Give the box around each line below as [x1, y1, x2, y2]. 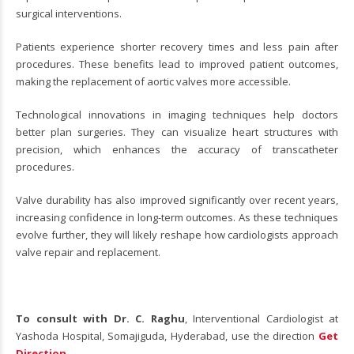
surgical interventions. [16, 6, 122, 21]
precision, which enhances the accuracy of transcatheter [16, 141, 338, 156]
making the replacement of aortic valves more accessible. [16, 73, 291, 88]
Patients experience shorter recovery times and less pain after [16, 39, 338, 54]
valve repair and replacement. [16, 244, 160, 259]
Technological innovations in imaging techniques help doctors [16, 107, 338, 122]
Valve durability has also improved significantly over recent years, [16, 192, 338, 207]
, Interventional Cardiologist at [184, 311, 338, 326]
